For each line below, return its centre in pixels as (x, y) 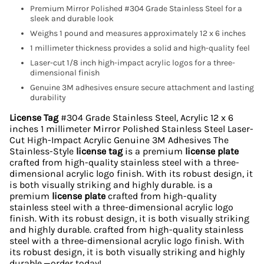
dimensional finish (65, 73)
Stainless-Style (43, 151)
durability (48, 98)
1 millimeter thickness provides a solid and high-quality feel (140, 48)
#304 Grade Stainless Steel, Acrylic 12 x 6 (146, 118)
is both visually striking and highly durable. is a (111, 185)
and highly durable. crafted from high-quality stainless (126, 230)
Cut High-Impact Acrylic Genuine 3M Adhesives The (119, 140)
